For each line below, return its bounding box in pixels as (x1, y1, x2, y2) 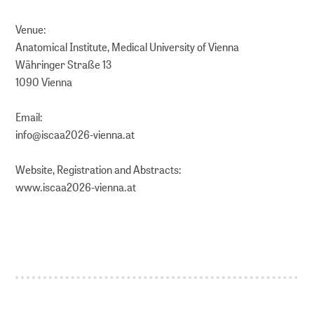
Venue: (15, 22, 47, 37)
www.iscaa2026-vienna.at (15, 179, 137, 195)
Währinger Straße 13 (15, 57, 112, 72)
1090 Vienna (15, 74, 73, 90)
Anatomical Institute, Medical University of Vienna (15, 39, 240, 55)
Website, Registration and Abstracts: (15, 162, 182, 177)
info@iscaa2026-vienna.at (15, 127, 135, 142)
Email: (15, 109, 43, 125)
